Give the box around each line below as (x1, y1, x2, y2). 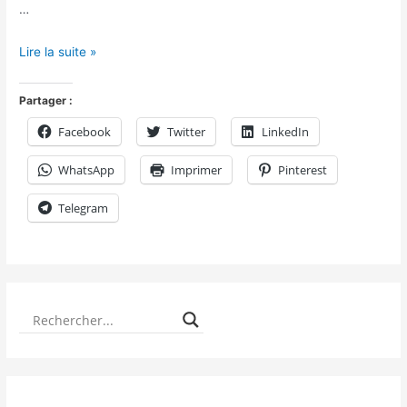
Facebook (58, 124, 112, 141)
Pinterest (278, 162, 328, 179)
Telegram (58, 200, 109, 217)
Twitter (167, 124, 206, 141)
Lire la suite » (19, 44, 97, 59)
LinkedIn (262, 124, 310, 141)
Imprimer (171, 162, 223, 179)
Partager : (19, 94, 74, 108)
